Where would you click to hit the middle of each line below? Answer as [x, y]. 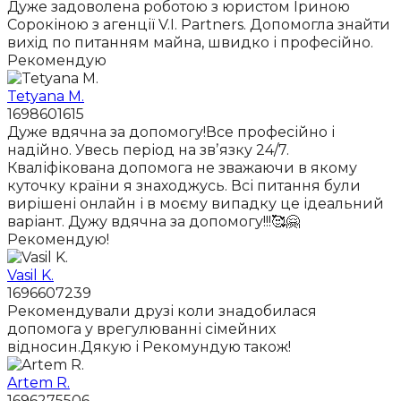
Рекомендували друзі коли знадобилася [162, 311]
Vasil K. [30, 276]
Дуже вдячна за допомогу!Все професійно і [171, 132]
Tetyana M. [46, 97]
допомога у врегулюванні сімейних [141, 329]
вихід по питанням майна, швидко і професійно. [190, 43]
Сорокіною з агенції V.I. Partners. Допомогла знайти [199, 25]
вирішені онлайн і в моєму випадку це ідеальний [196, 204]
